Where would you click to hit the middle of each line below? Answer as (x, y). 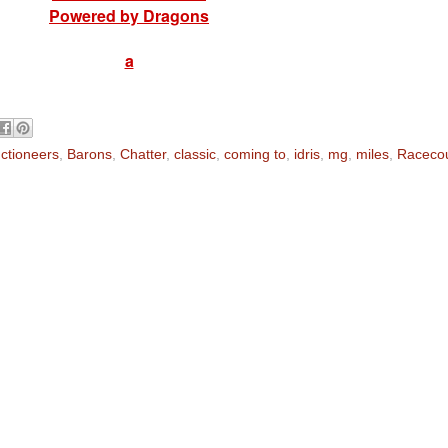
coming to (255, 154)
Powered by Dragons (129, 15)
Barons (89, 154)
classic (195, 154)
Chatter (143, 154)
